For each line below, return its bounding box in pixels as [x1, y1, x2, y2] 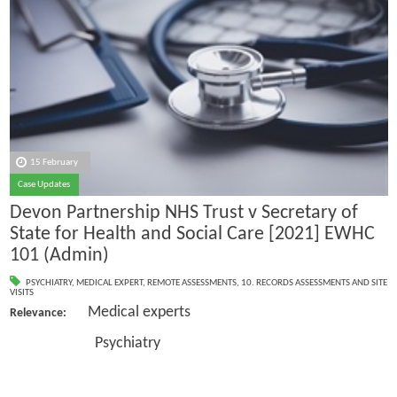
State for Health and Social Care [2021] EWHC [9, 224, 375, 245]
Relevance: [9, 306, 66, 320]
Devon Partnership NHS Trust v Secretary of [9, 203, 358, 224]
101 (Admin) [9, 245, 109, 267]
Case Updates [18, 179, 71, 190]
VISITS [9, 287, 34, 298]
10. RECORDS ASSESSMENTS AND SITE [240, 277, 387, 288]
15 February [30, 157, 79, 167]
